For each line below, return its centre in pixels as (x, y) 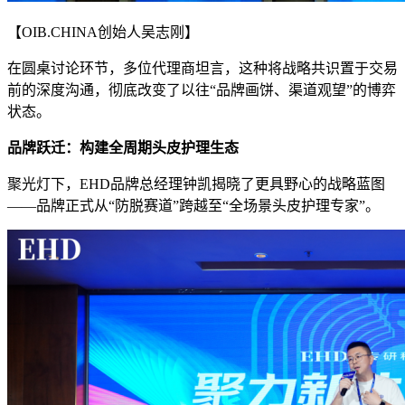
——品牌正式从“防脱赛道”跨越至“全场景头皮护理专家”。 (193, 206)
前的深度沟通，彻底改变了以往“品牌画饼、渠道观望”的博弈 (202, 90)
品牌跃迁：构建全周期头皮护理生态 (123, 148)
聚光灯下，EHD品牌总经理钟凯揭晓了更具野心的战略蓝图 (196, 184)
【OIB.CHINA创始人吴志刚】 (103, 33)
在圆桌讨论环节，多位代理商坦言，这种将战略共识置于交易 (202, 69)
